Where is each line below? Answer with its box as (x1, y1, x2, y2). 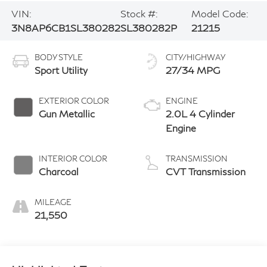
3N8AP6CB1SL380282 (11, 22, 120, 34)
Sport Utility (34, 64, 88, 76)
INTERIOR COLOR (38, 153, 107, 163)
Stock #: (120, 8, 158, 20)
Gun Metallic (38, 107, 95, 119)
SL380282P (120, 22, 177, 34)
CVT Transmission (166, 165, 246, 177)
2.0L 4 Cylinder (166, 107, 235, 119)
